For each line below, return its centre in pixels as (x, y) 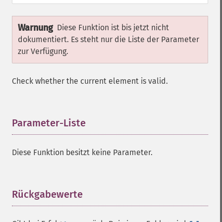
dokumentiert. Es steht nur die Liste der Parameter (109, 39)
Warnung (35, 28)
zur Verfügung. (43, 51)
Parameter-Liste (49, 123)
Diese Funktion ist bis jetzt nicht (113, 28)
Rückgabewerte (47, 194)
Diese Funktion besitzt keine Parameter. (82, 152)
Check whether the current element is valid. (90, 81)
